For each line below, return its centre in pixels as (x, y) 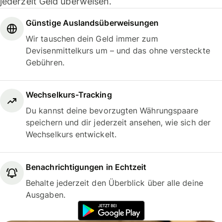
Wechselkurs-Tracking (69, 95)
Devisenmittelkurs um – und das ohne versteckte (118, 50)
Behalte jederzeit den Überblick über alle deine (114, 183)
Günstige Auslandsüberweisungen (92, 23)
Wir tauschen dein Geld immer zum (92, 38)
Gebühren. (45, 62)
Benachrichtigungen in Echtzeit (86, 167)
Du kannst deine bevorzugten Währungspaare (112, 111)
